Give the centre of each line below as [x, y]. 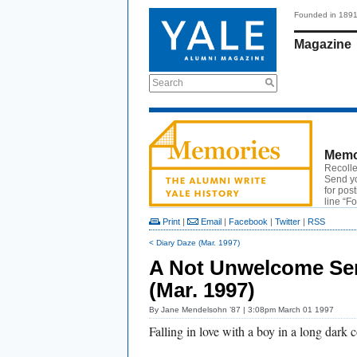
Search [168, 83]
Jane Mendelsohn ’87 [201, 310]
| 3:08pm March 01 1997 [287, 310]
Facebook [248, 222]
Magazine [323, 44]
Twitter [288, 222]
